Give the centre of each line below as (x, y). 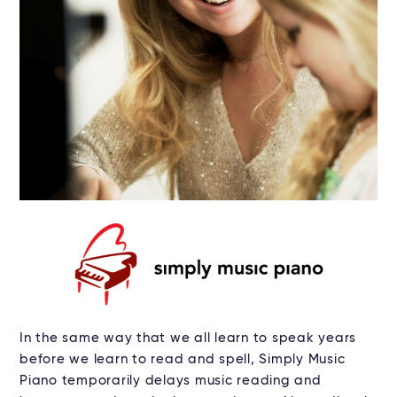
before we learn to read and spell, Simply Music (183, 360)
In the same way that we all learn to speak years (188, 339)
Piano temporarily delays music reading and (171, 381)
